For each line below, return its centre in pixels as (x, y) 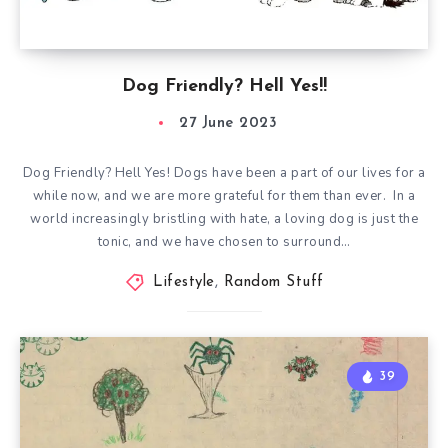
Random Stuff (273, 282)
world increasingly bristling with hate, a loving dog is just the (224, 219)
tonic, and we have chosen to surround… (224, 242)
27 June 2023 (228, 123)
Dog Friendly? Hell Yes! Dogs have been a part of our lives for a (224, 173)
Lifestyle (184, 282)
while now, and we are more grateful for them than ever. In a (224, 196)
